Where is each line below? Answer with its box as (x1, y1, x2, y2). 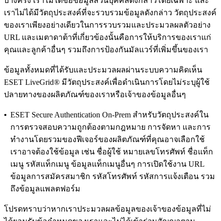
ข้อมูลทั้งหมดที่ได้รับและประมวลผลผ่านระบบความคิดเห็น (4, 66, 202, 74)
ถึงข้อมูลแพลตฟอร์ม (10, 184, 80, 193)
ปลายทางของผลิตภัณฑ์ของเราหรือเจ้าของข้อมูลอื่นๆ (4, 90, 186, 99)
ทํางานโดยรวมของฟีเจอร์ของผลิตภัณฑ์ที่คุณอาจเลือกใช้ (10, 135, 205, 144)
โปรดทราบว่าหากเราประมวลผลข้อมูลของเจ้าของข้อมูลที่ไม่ (4, 205, 211, 214)
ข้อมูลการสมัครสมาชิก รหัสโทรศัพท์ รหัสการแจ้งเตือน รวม (10, 172, 215, 181)
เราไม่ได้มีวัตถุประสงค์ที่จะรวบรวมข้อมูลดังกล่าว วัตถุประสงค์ (4, 8, 217, 17)
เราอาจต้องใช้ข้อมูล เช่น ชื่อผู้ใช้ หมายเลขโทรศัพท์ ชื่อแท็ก (10, 147, 213, 156)
